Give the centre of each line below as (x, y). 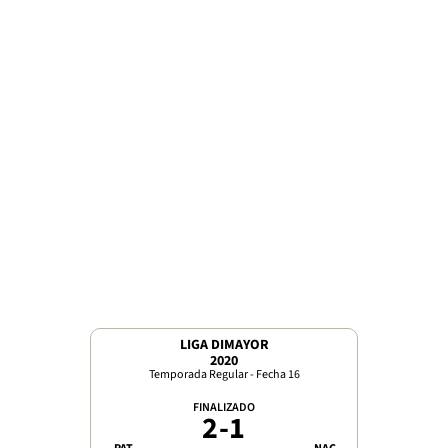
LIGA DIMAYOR (224, 344)
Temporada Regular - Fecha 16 (224, 374)
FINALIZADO (224, 407)
